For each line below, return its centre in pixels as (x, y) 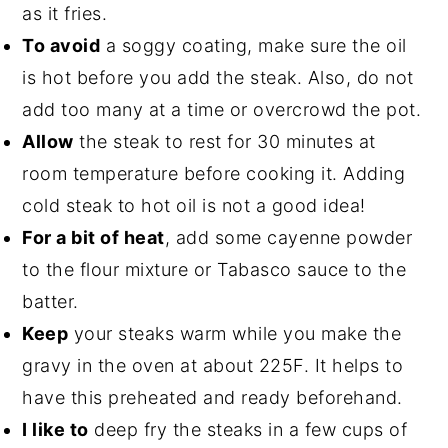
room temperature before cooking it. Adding (214, 173)
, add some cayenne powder (288, 237)
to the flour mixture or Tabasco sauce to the (214, 269)
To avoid (61, 45)
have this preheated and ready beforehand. (212, 397)
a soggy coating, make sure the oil (253, 45)
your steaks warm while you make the (235, 333)
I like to (55, 429)
